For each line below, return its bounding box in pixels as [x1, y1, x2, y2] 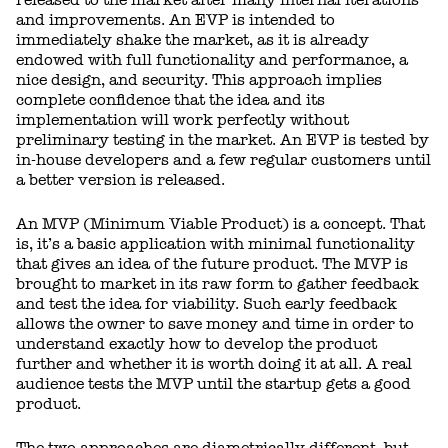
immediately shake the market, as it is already [16, 30, 369, 49]
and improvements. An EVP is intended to [16, 10, 335, 29]
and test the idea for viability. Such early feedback [16, 294, 397, 313]
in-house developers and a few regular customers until [16, 150, 431, 169]
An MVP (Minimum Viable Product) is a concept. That [16, 214, 425, 233]
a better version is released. [16, 170, 225, 189]
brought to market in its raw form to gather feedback [16, 274, 419, 293]
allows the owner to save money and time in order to [16, 314, 414, 333]
